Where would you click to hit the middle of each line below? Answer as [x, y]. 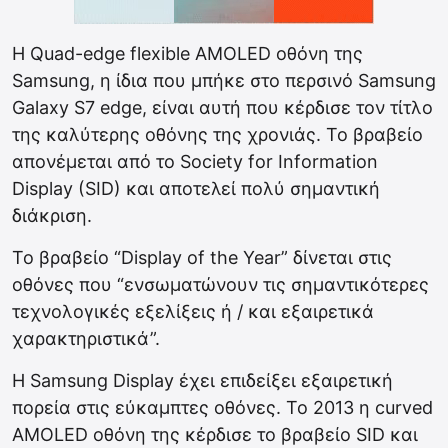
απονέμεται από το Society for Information [195, 161]
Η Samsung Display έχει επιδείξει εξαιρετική [202, 380]
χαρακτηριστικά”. [86, 338]
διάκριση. [52, 215]
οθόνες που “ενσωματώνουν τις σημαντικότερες [220, 284]
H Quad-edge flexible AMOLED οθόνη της [187, 53]
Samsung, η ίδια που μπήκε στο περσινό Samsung [224, 80]
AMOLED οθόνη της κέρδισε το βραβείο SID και [215, 434]
